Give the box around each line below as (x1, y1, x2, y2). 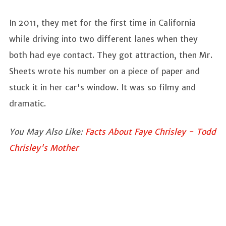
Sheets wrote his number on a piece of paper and (9, 66, 200, 76)
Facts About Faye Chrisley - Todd (85, 126, 216, 137)
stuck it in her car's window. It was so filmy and (9, 82, 196, 92)
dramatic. (9, 98, 46, 108)
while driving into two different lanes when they (9, 33, 198, 44)
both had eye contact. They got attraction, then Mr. (9, 49, 212, 60)
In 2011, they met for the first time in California (9, 17, 196, 28)
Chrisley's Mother (9, 142, 81, 153)
